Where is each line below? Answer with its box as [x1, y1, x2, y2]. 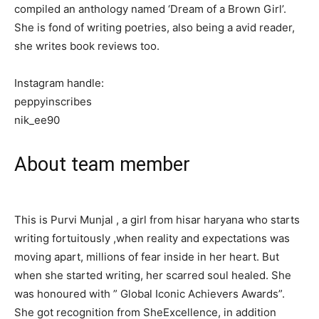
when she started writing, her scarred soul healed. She [14, 268, 291, 282]
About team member [14, 153, 190, 176]
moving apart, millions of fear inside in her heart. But [14, 250, 279, 263]
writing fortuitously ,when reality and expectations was [14, 231, 290, 245]
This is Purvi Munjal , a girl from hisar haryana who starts [14, 213, 300, 226]
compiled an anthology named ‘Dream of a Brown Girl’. [14, 2, 286, 16]
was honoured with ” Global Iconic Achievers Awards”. [14, 287, 285, 300]
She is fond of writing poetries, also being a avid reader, [14, 21, 295, 34]
